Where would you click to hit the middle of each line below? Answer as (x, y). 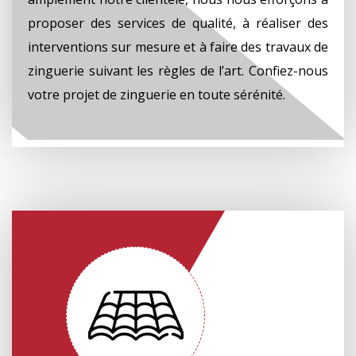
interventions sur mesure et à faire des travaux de (178, 46)
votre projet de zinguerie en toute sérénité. (157, 94)
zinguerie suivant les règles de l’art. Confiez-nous (178, 70)
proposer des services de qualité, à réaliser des (178, 23)
